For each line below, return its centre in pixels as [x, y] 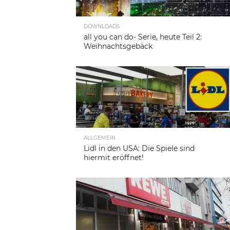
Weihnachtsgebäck [118, 46]
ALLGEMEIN [100, 138]
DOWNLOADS [102, 26]
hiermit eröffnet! [114, 157]
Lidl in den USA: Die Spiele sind [139, 148]
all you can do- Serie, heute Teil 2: [143, 37]
